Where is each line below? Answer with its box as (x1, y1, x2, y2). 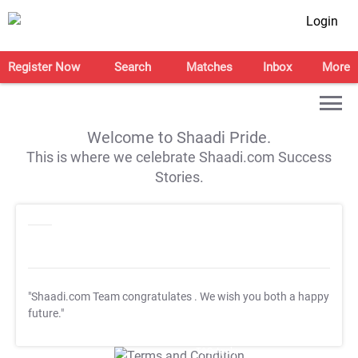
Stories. (154, 169, 204, 185)
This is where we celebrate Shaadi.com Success (26, 149, 332, 165)
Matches (185, 60, 233, 74)
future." (28, 307, 64, 320)
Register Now (8, 60, 80, 74)
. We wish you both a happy (194, 290, 329, 304)
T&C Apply (195, 345, 237, 356)
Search (114, 60, 152, 74)
